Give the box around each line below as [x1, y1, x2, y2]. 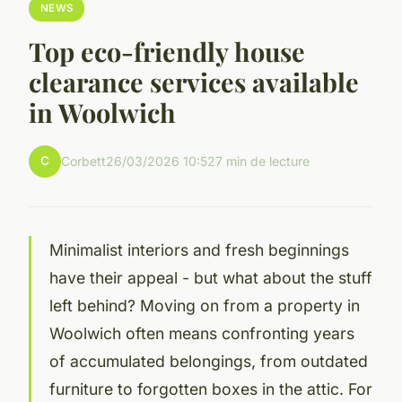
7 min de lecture [215, 153, 310, 170]
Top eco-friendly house [29, 33, 305, 68]
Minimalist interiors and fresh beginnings [49, 240, 349, 259]
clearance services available [29, 64, 359, 99]
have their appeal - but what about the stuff [49, 267, 372, 287]
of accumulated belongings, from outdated [49, 351, 368, 371]
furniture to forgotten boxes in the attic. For [49, 379, 372, 398]
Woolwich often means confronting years [49, 323, 354, 343]
